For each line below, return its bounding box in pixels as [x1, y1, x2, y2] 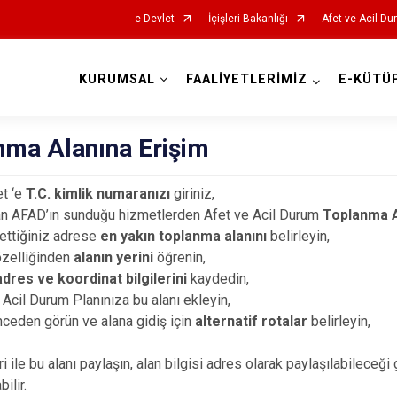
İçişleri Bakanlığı [207, 12, 288, 25]
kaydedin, [187, 270, 253, 287]
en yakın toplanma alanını [100, 228, 268, 245]
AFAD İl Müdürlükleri [111, 88, 286, 110]
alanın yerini [74, 249, 154, 266]
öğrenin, [153, 249, 210, 266]
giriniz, [170, 185, 219, 202]
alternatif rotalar [195, 313, 308, 330]
